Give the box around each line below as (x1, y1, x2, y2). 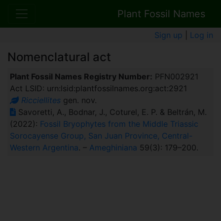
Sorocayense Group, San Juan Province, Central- (9, 131, 192, 141)
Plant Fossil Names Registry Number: (9, 72, 152, 82)
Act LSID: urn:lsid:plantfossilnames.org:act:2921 (9, 83, 187, 94)
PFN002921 (152, 72, 198, 82)
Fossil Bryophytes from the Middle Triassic (39, 119, 198, 129)
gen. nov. (60, 95, 97, 106)
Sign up (154, 30, 183, 40)
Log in (190, 30, 213, 40)
